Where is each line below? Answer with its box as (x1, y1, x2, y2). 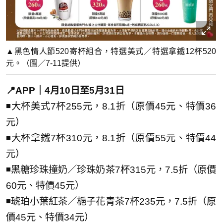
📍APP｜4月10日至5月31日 (6, 85, 124, 96)
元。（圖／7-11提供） (6, 58, 85, 67)
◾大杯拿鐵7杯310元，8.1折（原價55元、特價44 (6, 132, 216, 143)
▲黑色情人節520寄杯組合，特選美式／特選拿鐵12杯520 (6, 47, 216, 55)
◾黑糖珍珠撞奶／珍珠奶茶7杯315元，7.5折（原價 (6, 164, 216, 175)
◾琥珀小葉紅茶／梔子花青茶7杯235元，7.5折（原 (6, 196, 216, 207)
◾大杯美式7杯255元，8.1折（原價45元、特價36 (6, 101, 216, 111)
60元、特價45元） (6, 180, 84, 191)
